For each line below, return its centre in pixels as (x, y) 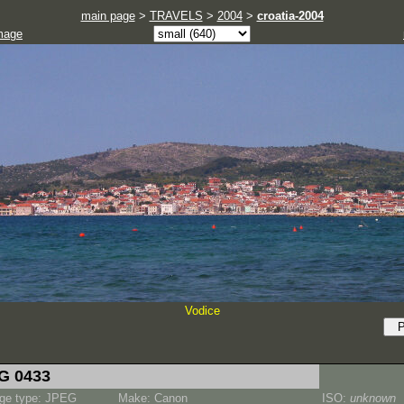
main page (108, 16)
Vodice (202, 311)
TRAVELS (176, 16)
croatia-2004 (290, 16)
